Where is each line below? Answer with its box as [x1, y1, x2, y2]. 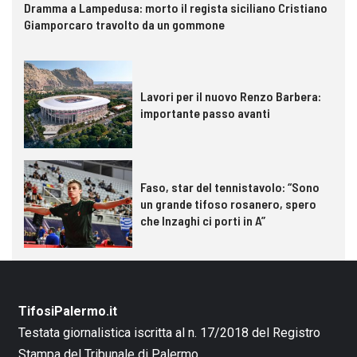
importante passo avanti [139, 104, 270, 120]
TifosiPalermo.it [18, 303, 117, 319]
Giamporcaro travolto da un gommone [24, 16, 225, 32]
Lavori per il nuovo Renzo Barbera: [139, 88, 321, 104]
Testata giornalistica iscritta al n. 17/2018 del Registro [18, 324, 320, 340]
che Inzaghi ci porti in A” [139, 213, 265, 229]
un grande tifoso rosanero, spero [139, 196, 316, 212]
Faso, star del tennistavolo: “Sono [139, 179, 320, 195]
